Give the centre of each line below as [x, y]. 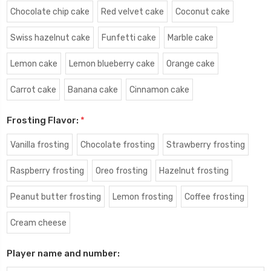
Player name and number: [63, 253]
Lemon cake [34, 64]
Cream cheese [38, 223]
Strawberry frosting [205, 145]
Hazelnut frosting [194, 171]
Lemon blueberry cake [112, 64]
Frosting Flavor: [44, 120]
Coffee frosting [214, 197]
